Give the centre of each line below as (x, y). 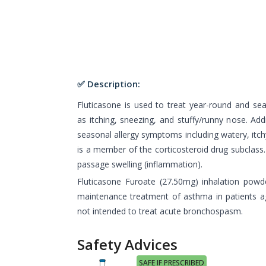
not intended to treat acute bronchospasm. (160, 211)
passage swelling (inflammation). (140, 164)
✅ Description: (109, 84)
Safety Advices (127, 244)
